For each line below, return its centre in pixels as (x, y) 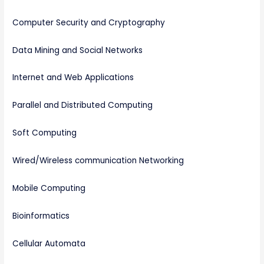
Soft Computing (45, 133)
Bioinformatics (41, 216)
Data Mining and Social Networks (78, 50)
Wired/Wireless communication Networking (98, 161)
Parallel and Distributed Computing (83, 105)
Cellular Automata (49, 243)
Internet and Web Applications (73, 78)
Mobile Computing (49, 188)
